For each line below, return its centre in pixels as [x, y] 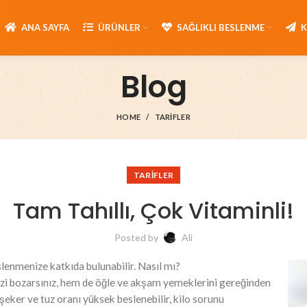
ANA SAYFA [45, 27]
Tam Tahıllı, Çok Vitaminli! [153, 211]
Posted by [137, 237]
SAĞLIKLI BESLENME [221, 27]
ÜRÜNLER [119, 27]
